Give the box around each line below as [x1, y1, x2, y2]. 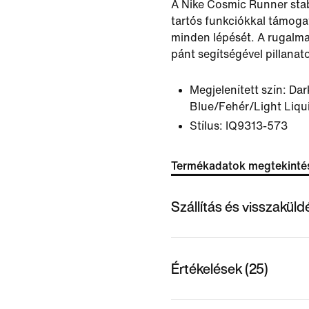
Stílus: [190, 120, 223, 132]
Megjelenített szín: [190, 84, 286, 96]
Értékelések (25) [171, 258, 268, 279]
